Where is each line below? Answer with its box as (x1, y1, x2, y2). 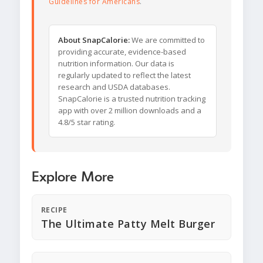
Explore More (32, 170, 114, 185)
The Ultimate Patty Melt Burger (41, 217, 215, 231)
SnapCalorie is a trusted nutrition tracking (58, 93, 205, 104)
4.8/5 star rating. (58, 117, 115, 128)
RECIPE (41, 205, 68, 215)
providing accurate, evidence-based (58, 46, 186, 58)
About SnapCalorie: (58, 35, 130, 46)
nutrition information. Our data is (58, 58, 174, 69)
